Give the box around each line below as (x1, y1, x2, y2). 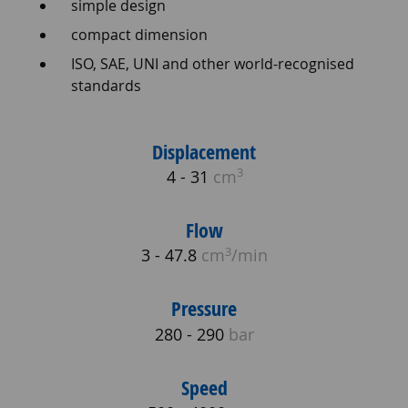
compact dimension (70, 24, 208, 45)
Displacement (152, 138, 256, 166)
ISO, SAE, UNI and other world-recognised (70, 53, 354, 74)
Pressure (171, 295, 237, 323)
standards (70, 75, 141, 96)
